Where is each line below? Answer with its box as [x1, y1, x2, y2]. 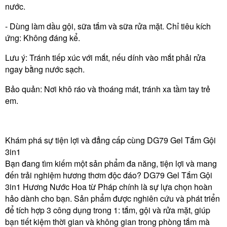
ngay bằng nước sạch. [5, 63, 85, 75]
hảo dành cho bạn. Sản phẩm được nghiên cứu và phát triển [5, 192, 220, 204]
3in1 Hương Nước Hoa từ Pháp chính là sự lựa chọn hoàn [5, 180, 212, 193]
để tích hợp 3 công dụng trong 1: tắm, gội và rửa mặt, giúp [5, 204, 210, 216]
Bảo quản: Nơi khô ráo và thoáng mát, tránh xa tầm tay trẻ [5, 83, 210, 95]
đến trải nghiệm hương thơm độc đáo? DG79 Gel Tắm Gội [5, 169, 212, 181]
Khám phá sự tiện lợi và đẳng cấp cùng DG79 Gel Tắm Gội [5, 134, 216, 146]
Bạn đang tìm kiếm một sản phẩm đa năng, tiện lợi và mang [5, 157, 217, 169]
